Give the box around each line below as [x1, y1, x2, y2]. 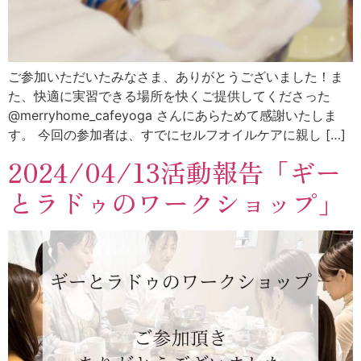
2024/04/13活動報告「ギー [8, 152, 341, 190]
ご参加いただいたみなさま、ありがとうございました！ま [8, 68, 343, 85]
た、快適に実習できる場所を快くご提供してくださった [8, 88, 330, 105]
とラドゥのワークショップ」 [8, 183, 343, 221]
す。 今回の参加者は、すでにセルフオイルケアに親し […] [8, 127, 346, 143]
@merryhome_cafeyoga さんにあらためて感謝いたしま [8, 107, 337, 124]
